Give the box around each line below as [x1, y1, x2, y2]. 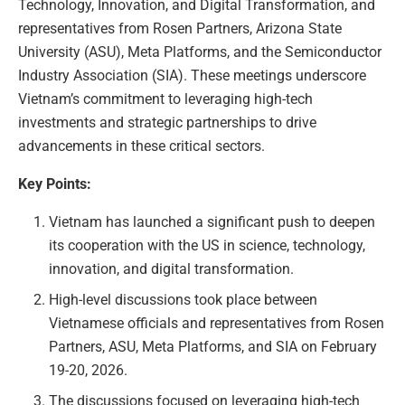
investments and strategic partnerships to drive [18, 113, 316, 131]
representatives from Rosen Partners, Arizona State [18, 19, 342, 37]
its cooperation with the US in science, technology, [49, 236, 366, 254]
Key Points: [18, 174, 91, 193]
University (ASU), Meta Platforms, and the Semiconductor [18, 42, 381, 61]
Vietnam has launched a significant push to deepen [49, 212, 376, 231]
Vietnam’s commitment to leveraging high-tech [18, 89, 313, 108]
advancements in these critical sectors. [18, 137, 265, 155]
